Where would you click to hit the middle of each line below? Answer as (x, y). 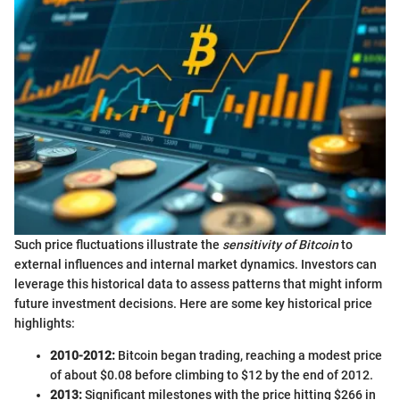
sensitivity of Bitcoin (280, 244)
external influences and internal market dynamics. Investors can (196, 264)
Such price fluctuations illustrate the (118, 244)
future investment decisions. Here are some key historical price (193, 303)
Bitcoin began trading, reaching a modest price (249, 355)
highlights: (45, 323)
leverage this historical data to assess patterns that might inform (198, 283)
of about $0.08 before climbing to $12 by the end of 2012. (212, 375)
